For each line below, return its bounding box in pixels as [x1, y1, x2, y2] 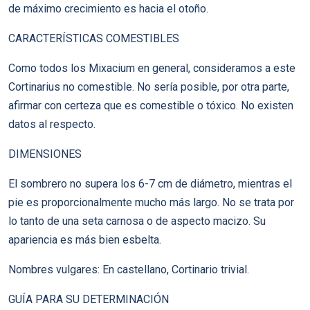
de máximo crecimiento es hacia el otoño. [8, 2, 208, 15]
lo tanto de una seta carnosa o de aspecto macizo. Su [8, 215, 266, 228]
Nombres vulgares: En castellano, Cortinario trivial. [8, 263, 249, 276]
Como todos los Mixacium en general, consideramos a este [8, 62, 295, 75]
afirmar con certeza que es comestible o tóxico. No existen [8, 99, 293, 112]
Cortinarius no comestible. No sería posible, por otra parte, [8, 80, 289, 93]
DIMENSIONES [8, 147, 82, 161]
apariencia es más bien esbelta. [8, 233, 161, 246]
